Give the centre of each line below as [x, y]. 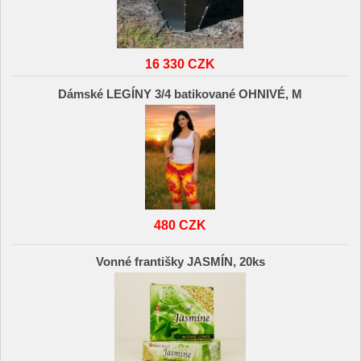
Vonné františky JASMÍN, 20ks [180, 262]
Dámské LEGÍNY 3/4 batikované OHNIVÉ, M [180, 94]
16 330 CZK [180, 64]
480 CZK [180, 224]
